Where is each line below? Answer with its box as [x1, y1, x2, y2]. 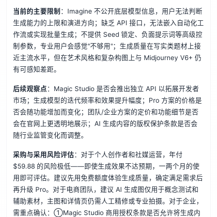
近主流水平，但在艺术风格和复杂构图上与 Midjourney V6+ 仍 [13, 54, 201, 62]
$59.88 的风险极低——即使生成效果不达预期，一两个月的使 [13, 162, 200, 170]
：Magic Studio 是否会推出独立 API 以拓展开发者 [46, 85, 199, 93]
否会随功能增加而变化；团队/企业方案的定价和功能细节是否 [13, 108, 199, 116]
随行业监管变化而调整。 [13, 131, 88, 139]
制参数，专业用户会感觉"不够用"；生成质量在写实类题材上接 [13, 42, 201, 50]
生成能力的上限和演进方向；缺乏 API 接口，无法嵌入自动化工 [13, 19, 204, 27]
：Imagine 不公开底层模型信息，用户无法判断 [60, 7, 202, 15]
